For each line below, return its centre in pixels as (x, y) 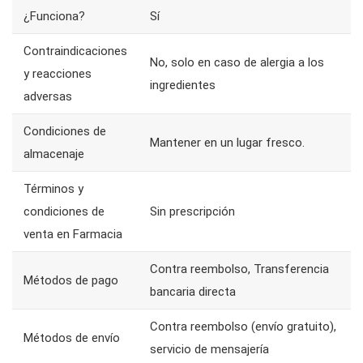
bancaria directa (193, 292)
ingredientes (183, 85)
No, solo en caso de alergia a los (237, 62)
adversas (48, 96)
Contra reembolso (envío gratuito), (243, 327)
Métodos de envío (72, 338)
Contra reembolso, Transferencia (239, 269)
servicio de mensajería (209, 349)
